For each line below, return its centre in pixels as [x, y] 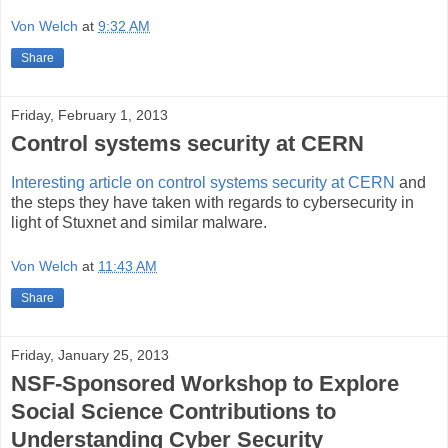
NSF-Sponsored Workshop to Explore [205, 383]
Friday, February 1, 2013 [89, 115]
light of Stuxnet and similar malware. [139, 223]
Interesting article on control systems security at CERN [205, 183]
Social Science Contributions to [173, 411]
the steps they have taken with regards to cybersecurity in [212, 203]
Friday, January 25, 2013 [90, 354]
